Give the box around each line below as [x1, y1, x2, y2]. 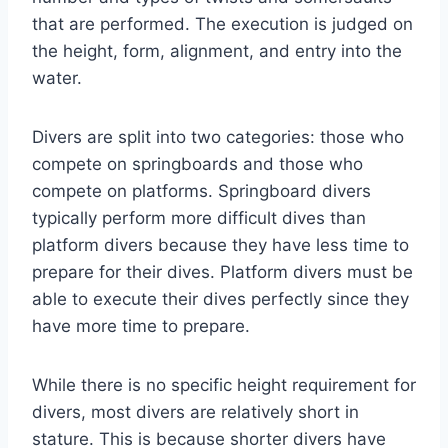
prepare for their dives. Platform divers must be [32, 262, 413, 283]
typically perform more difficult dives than [32, 208, 366, 229]
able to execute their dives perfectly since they [32, 289, 409, 310]
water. [32, 68, 82, 89]
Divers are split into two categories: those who [32, 127, 404, 148]
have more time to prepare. [32, 316, 250, 337]
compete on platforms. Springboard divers [32, 181, 371, 202]
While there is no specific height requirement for [32, 375, 416, 396]
